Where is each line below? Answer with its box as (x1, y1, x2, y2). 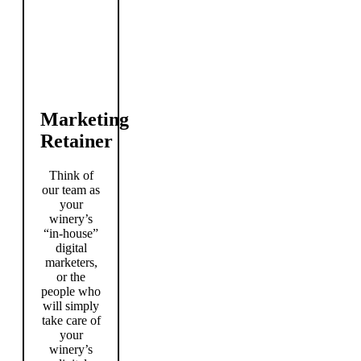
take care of (41, 313, 101, 327)
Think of (48, 168, 93, 182)
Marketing (40, 109, 129, 131)
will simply (43, 298, 100, 313)
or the (56, 269, 86, 284)
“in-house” (44, 226, 99, 240)
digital (55, 240, 87, 255)
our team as (42, 182, 101, 197)
